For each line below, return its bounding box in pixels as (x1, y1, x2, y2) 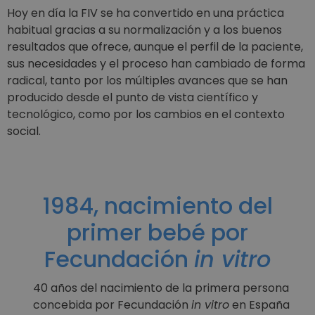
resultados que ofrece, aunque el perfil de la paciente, (7, 39, 303, 56)
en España (229, 296, 290, 313)
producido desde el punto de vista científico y (7, 89, 258, 106)
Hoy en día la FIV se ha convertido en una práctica (7, 5, 284, 22)
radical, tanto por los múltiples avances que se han (7, 72, 288, 89)
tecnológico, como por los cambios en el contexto (7, 106, 285, 123)
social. (7, 123, 41, 140)
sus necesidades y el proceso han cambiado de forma (7, 56, 305, 72)
